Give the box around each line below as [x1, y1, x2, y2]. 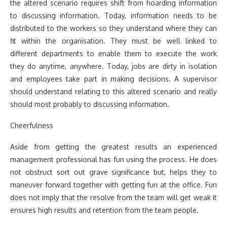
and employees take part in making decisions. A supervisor [10, 74, 217, 83]
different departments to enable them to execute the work [10, 49, 217, 58]
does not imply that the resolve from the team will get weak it [10, 193, 217, 202]
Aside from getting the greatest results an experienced [10, 142, 217, 151]
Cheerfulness [10, 121, 53, 130]
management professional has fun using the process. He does [10, 155, 217, 164]
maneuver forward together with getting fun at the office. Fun [10, 180, 217, 189]
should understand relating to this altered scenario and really [10, 87, 217, 96]
